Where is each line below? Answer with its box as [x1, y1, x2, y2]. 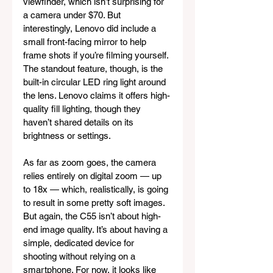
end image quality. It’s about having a [23, 224, 170, 235]
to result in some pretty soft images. [23, 197, 167, 208]
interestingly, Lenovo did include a [23, 23, 158, 34]
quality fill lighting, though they [23, 104, 143, 115]
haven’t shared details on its [23, 117, 136, 128]
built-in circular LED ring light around [23, 77, 168, 88]
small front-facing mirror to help [23, 37, 149, 48]
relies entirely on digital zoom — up [23, 171, 164, 182]
